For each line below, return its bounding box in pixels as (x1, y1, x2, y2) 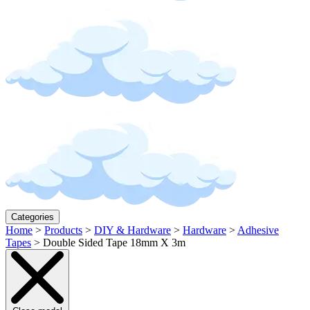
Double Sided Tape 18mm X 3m (43, 237, 185, 248)
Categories (11, 212, 54, 222)
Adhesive (237, 224, 279, 236)
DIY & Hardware (94, 224, 171, 236)
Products (44, 224, 82, 236)
